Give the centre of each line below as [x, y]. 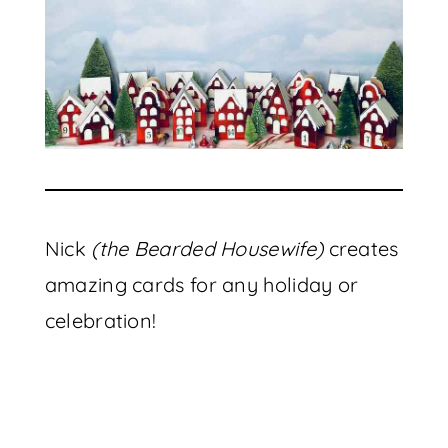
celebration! [100, 320]
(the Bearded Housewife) [207, 248]
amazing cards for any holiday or [201, 284]
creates [361, 248]
